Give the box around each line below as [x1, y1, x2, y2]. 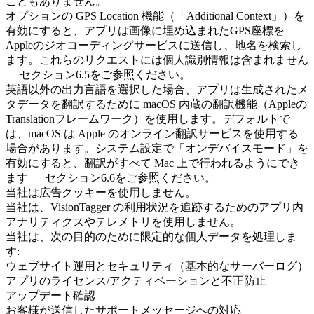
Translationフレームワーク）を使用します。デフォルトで [6, 113, 290, 125]
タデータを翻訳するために [6, 98, 143, 110]
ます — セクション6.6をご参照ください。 [6, 172, 216, 184]
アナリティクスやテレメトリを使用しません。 [6, 216, 241, 228]
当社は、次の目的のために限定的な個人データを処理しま [6, 231, 297, 243]
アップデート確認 [6, 289, 95, 301]
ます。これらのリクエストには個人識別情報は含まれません [6, 54, 308, 66]
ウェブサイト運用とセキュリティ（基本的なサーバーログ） [6, 260, 308, 272]
